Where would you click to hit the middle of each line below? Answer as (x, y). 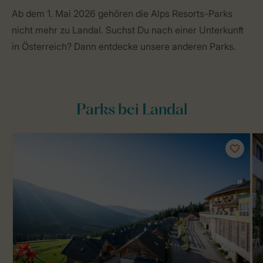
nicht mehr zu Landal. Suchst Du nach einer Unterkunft (128, 30)
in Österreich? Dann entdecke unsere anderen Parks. (124, 46)
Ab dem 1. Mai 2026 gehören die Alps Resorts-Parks (122, 14)
